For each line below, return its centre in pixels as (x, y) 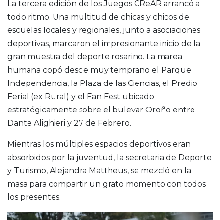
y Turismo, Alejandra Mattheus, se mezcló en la (99, 171)
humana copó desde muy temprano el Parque (99, 70)
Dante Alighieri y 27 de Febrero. (69, 123)
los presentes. (34, 197)
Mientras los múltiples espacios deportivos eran (99, 144)
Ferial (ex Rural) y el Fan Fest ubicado (81, 97)
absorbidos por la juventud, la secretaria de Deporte (110, 158)
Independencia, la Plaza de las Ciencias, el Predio (102, 83)
